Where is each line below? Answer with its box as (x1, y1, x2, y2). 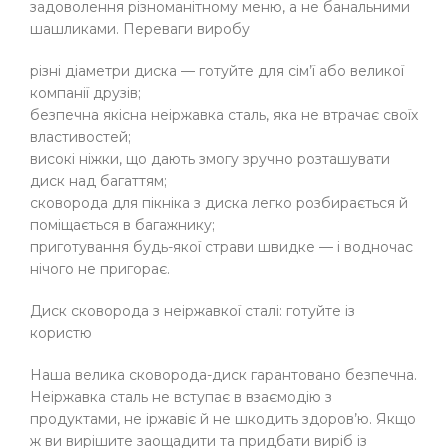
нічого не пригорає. (30, 260, 170, 279)
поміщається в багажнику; (30, 216, 215, 235)
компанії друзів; (30, 84, 141, 103)
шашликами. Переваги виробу (30, 20, 250, 39)
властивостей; (30, 128, 131, 147)
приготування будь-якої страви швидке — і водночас (30, 238, 413, 257)
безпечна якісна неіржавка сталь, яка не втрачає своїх (30, 106, 418, 125)
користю (30, 324, 92, 343)
